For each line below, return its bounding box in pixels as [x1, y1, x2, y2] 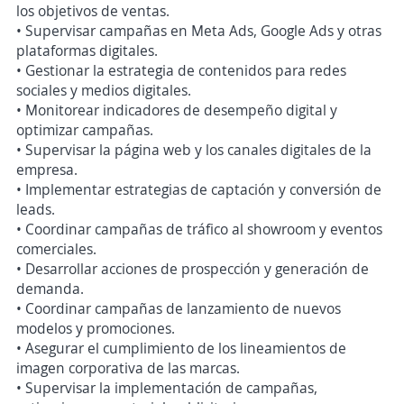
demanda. [16, 279, 84, 298]
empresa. [16, 160, 78, 179]
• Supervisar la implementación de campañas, [16, 378, 317, 398]
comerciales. [16, 239, 96, 259]
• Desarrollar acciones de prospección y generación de [16, 259, 369, 279]
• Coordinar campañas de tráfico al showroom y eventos [16, 219, 382, 239]
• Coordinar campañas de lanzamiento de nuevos [16, 298, 341, 318]
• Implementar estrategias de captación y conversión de [16, 179, 381, 199]
